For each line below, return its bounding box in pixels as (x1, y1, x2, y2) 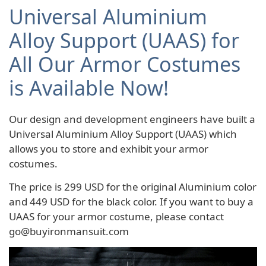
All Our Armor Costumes (9, 50, 240, 78)
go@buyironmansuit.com (9, 224, 129, 238)
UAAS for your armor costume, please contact (9, 209, 224, 223)
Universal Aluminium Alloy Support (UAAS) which (9, 126, 237, 141)
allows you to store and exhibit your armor (9, 141, 208, 156)
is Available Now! (9, 74, 169, 102)
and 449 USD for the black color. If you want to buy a (9, 194, 254, 208)
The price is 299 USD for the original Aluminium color (9, 179, 256, 194)
